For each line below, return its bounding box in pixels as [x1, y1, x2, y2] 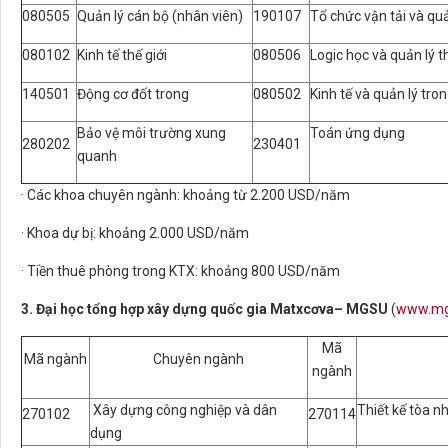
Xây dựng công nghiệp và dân [90, 402, 277, 418]
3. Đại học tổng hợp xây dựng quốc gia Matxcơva [21, 301, 334, 317]
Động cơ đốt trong [77, 86, 189, 102]
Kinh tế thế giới [77, 47, 167, 63]
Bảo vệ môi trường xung [77, 125, 226, 141]
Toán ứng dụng [310, 125, 405, 141]
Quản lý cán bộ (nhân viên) [77, 8, 243, 24]
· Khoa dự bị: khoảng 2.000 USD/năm [21, 225, 249, 241]
